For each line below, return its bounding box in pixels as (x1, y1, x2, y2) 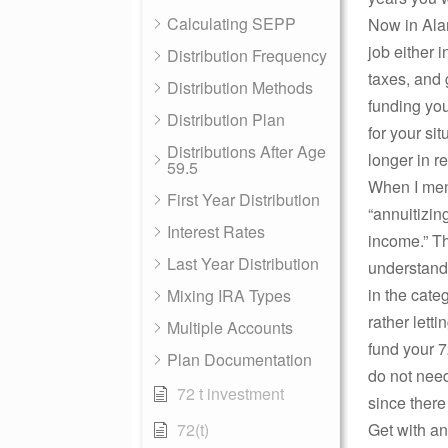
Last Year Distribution (167, 252, 319, 275)
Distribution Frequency (167, 44, 327, 67)
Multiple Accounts (167, 316, 293, 339)
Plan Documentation (167, 348, 312, 371)
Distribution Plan (167, 108, 285, 131)
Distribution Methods (167, 76, 313, 99)
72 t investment (177, 382, 284, 405)
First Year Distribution (167, 188, 320, 211)
